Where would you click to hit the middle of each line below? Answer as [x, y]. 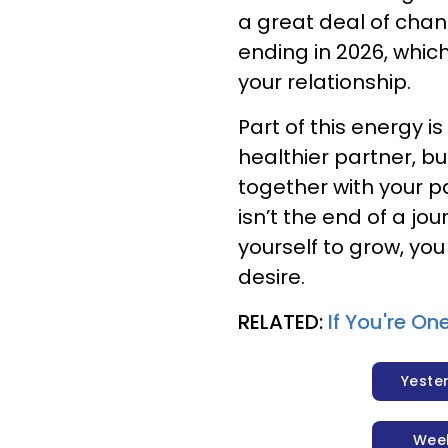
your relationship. [324, 82]
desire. [271, 277]
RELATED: [283, 322]
